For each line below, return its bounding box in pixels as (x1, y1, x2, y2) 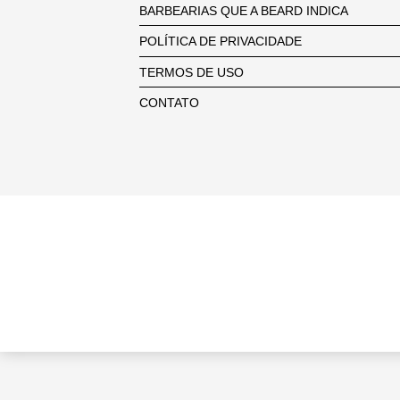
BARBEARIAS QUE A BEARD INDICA (138, 3, 348, 18)
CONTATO (138, 96, 199, 111)
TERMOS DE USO (138, 64, 244, 79)
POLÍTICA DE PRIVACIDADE (138, 34, 302, 49)
